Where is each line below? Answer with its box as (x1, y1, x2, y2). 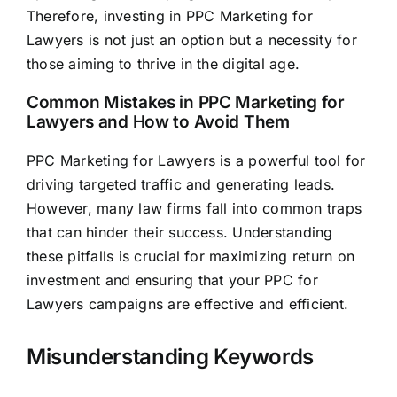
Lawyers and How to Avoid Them (26, 111, 290, 132)
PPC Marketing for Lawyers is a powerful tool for (26, 151, 366, 169)
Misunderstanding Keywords (26, 343, 314, 370)
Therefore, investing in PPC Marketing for (26, 6, 313, 25)
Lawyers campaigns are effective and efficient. (26, 294, 349, 313)
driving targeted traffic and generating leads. (26, 175, 336, 193)
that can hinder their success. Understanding (26, 222, 333, 241)
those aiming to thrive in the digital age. (26, 54, 300, 73)
